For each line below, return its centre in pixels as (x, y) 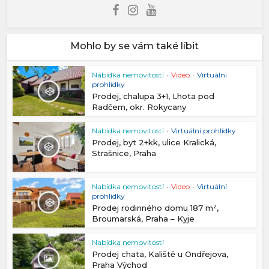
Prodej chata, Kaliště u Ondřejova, (160, 254)
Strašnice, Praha (124, 153)
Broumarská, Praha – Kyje (144, 218)
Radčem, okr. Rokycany (139, 107)
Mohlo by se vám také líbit (134, 46)
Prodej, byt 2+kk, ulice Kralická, (154, 143)
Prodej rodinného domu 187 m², (156, 207)
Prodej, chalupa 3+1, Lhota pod (153, 96)
